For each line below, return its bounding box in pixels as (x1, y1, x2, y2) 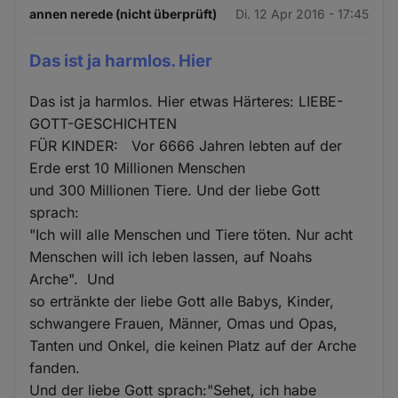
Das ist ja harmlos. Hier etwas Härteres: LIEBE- (29, 92, 344, 111)
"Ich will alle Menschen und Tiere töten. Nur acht (29, 226, 354, 244)
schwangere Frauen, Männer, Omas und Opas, (29, 314, 338, 333)
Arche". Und (29, 270, 115, 289)
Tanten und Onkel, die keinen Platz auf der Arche (29, 337, 357, 355)
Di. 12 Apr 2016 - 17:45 (235, 6, 369, 22)
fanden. (29, 359, 81, 378)
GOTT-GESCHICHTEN (29, 115, 178, 133)
